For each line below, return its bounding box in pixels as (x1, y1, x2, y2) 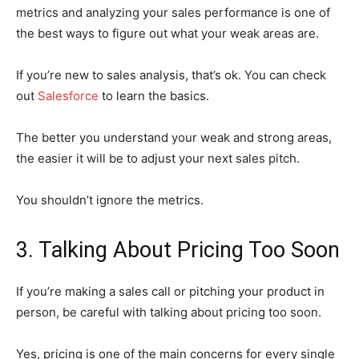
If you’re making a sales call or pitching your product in (16, 284, 325, 300)
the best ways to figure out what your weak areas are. (16, 26, 319, 42)
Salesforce (38, 88, 99, 104)
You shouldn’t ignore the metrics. (16, 192, 204, 208)
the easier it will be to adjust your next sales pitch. (16, 151, 300, 167)
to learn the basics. (99, 88, 209, 104)
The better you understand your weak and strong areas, (16, 130, 332, 146)
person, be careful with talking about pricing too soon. (16, 305, 321, 321)
